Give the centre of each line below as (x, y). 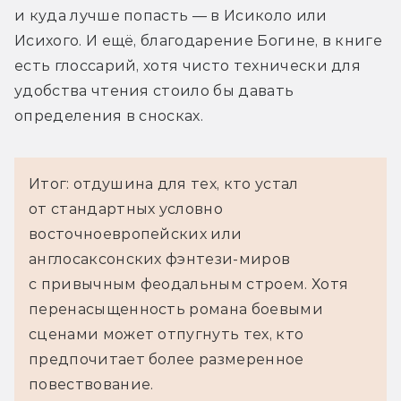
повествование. (91, 384)
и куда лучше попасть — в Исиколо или (171, 15)
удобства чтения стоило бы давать (154, 90)
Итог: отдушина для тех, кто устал (164, 183)
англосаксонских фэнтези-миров (160, 259)
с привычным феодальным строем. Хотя (189, 284)
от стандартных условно (126, 209)
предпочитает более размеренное (166, 359)
